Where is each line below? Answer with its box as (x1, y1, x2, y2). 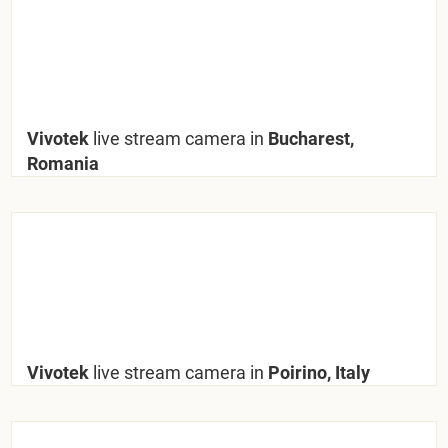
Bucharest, (264, 127, 355, 149)
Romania (27, 152, 100, 174)
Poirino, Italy (264, 361, 371, 383)
